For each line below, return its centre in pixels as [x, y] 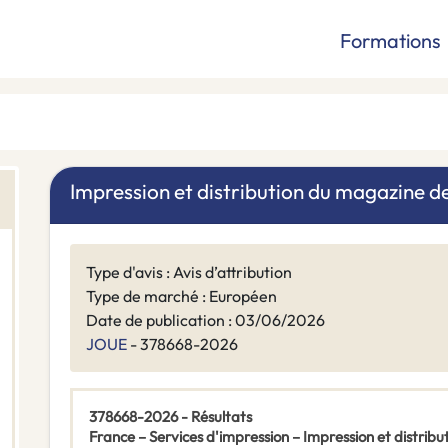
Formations [390, 40]
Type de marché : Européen [181, 296]
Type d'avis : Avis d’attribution [189, 272]
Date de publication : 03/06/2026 [205, 320]
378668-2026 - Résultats [170, 417]
